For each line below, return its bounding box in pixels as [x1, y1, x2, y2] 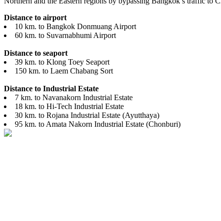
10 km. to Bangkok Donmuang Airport [15, 22, 136, 31]
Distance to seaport [4, 49, 68, 58]
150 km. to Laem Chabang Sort [15, 67, 113, 75]
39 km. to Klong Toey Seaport [15, 58, 110, 67]
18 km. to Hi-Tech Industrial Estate [15, 102, 124, 111]
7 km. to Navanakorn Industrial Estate [15, 93, 133, 102]
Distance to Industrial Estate [4, 84, 99, 93]
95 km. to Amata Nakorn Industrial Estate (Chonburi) [15, 120, 181, 129]
